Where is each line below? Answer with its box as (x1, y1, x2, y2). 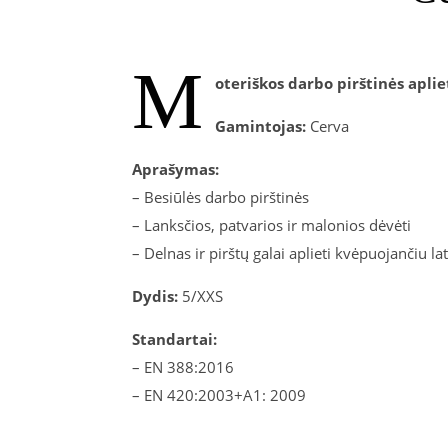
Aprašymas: (132, 159, 219, 179)
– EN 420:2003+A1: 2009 (132, 385, 310, 405)
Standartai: (132, 329, 217, 349)
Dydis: (132, 286, 178, 306)
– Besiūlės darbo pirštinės (132, 187, 309, 207)
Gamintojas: (215, 116, 310, 136)
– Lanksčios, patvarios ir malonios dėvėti (132, 215, 411, 235)
